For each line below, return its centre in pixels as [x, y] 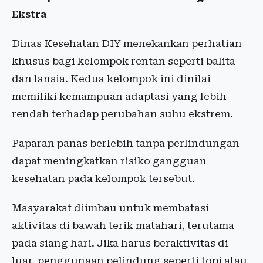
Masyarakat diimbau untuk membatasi [110, 208]
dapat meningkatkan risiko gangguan [109, 161]
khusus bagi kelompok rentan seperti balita [124, 61]
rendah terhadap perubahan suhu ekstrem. [122, 114]
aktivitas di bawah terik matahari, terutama [123, 225]
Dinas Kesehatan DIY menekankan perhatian [127, 43]
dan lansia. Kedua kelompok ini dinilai [111, 79]
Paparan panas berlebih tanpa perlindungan [126, 143]
